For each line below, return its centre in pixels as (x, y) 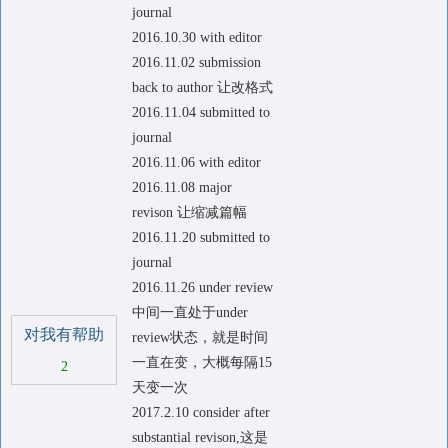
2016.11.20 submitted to (201, 237)
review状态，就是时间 (200, 337)
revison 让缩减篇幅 (189, 212)
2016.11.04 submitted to (201, 112)
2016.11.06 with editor (196, 162)
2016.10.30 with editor (197, 37)
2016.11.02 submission (196, 62)
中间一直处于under (190, 312)
